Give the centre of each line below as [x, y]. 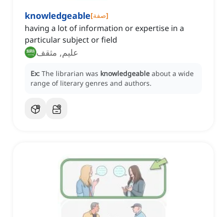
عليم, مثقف [57, 53]
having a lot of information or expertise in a [104, 28]
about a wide [173, 74]
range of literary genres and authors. [91, 83]
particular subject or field [71, 40]
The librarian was [71, 74]
